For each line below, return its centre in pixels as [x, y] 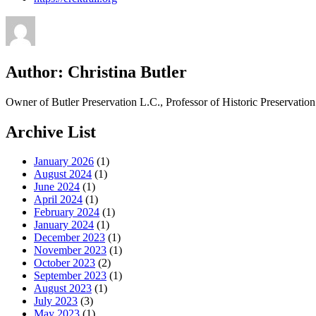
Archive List [51, 132]
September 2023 [70, 276]
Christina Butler [125, 72]
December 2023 [69, 238]
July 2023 [56, 301]
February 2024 [67, 212]
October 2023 [65, 263]
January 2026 [64, 162]
